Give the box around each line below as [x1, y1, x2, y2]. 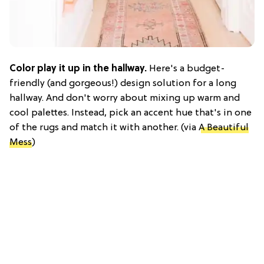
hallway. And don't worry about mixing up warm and [9, 93, 240, 104]
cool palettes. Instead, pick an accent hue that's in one [9, 107, 252, 118]
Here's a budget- [147, 63, 225, 74]
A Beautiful [199, 122, 249, 133]
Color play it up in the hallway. [9, 63, 147, 74]
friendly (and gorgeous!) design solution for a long [9, 78, 236, 89]
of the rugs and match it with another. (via [9, 122, 199, 133]
